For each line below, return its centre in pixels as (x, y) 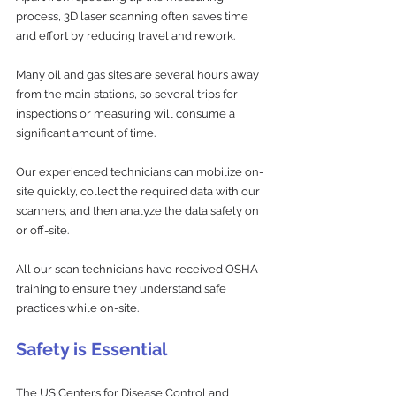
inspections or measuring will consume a (127, 113)
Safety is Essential (91, 349)
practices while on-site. (77, 308)
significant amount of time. (87, 133)
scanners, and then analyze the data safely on (139, 210)
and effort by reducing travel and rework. (127, 35)
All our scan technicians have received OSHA (138, 269)
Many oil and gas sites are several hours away (139, 74)
